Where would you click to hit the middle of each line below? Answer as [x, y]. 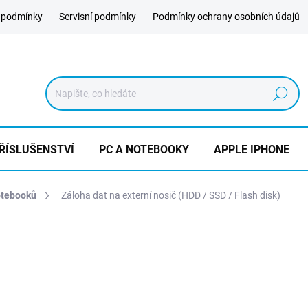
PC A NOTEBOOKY [144, 150]
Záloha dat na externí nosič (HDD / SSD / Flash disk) [171, 195]
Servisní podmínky [98, 16]
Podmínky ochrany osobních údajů [226, 16]
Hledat [280, 94]
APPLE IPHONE [252, 150]
